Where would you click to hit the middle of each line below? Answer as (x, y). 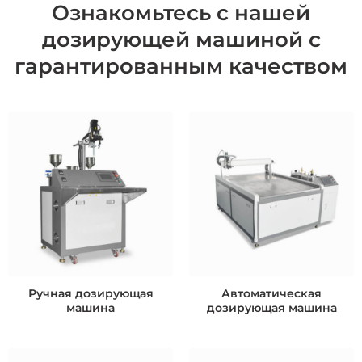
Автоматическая (271, 293)
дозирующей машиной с (181, 40)
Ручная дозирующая (90, 293)
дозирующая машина (271, 307)
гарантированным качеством (181, 67)
